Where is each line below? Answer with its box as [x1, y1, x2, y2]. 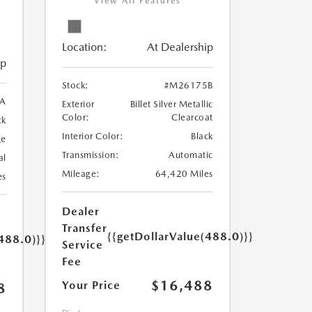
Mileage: [61, 169, 100, 180]
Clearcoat [171, 112, 213, 123]
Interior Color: [61, 131, 123, 142]
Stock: [61, 80, 89, 91]
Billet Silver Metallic [130, 99, 213, 110]
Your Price [61, 279, 120, 292]
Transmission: [61, 150, 119, 161]
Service [61, 238, 103, 252]
